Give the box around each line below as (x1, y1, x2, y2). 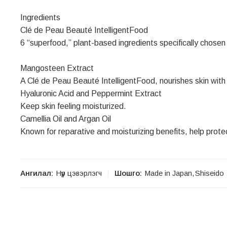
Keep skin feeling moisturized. (20, 102, 126, 111)
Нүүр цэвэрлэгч (56, 169, 102, 178)
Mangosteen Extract (20, 64, 94, 73)
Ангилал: (20, 169, 53, 178)
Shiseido (195, 169, 224, 178)
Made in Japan (145, 169, 192, 178)
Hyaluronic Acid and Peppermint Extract (20, 89, 162, 98)
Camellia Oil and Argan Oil (20, 115, 111, 124)
